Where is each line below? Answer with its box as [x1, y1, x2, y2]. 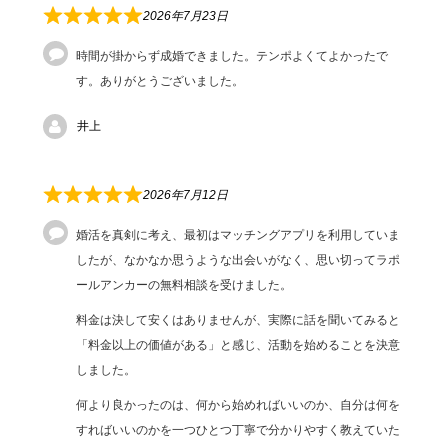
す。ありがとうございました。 [76, 73, 245, 88]
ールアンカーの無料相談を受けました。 [76, 277, 293, 292]
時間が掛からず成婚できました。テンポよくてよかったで [76, 48, 389, 63]
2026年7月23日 [143, 8, 229, 23]
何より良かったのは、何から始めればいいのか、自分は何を [76, 397, 401, 412]
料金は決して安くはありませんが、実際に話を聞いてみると [76, 312, 401, 327]
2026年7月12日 [143, 187, 229, 202]
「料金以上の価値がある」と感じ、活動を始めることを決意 [76, 337, 401, 352]
